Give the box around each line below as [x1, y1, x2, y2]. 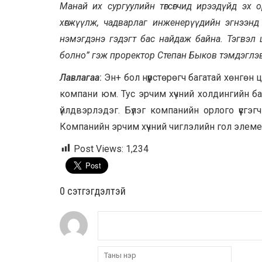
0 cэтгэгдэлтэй [60, 184, 126, 197]
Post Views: [74, 143, 123, 154]
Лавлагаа [60, 71, 99, 83]
